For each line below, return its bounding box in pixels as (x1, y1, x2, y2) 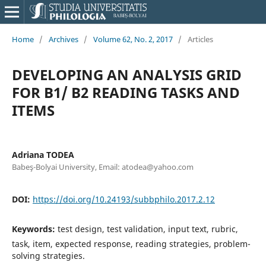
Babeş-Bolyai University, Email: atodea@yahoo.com (11, 161, 194, 172)
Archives (48, 33, 78, 45)
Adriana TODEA (11, 148, 74, 160)
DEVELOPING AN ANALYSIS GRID (11, 64, 242, 84)
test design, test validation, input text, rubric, (57, 223, 238, 235)
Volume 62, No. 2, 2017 (93, 33, 173, 45)
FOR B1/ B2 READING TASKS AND (11, 82, 240, 102)
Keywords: (11, 223, 58, 235)
